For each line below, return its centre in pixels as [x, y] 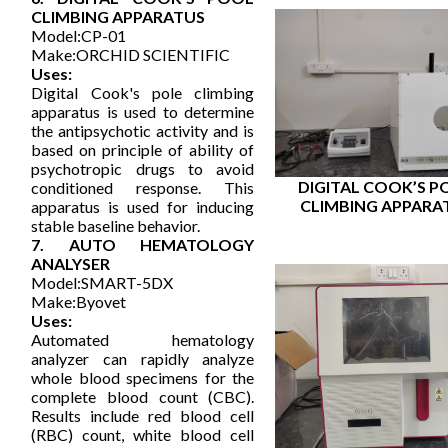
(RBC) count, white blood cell [143, 435]
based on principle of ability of [143, 150]
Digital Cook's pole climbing [143, 93]
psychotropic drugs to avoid [143, 169]
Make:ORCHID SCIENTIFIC [131, 55]
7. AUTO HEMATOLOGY [143, 245]
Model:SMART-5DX [102, 283]
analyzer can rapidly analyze [143, 359]
